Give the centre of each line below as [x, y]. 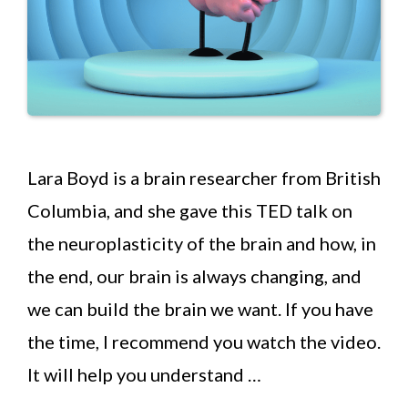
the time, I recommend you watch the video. [204, 342]
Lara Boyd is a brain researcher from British [204, 178]
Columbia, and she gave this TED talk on [190, 211]
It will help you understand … [144, 375]
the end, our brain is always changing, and [194, 276]
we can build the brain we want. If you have [200, 309]
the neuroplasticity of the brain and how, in [202, 244]
